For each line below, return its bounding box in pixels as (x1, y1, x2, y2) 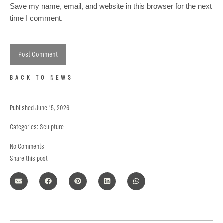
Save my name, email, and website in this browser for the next (10, 2, 212, 11)
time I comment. (10, 14, 63, 23)
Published (10, 104, 34, 112)
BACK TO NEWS (10, 75, 74, 82)
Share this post (10, 155, 48, 163)
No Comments (10, 143, 44, 151)
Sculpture (40, 123, 64, 131)
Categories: (10, 123, 38, 131)
